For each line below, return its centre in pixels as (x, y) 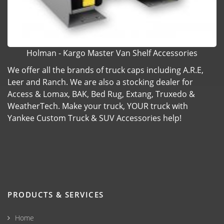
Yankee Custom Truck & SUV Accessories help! (94, 118)
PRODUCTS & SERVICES (56, 194)
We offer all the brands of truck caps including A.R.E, (105, 70)
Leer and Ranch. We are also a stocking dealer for (100, 82)
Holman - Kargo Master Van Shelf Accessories (112, 53)
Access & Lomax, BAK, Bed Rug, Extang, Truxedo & (101, 94)
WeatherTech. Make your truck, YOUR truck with (98, 106)
